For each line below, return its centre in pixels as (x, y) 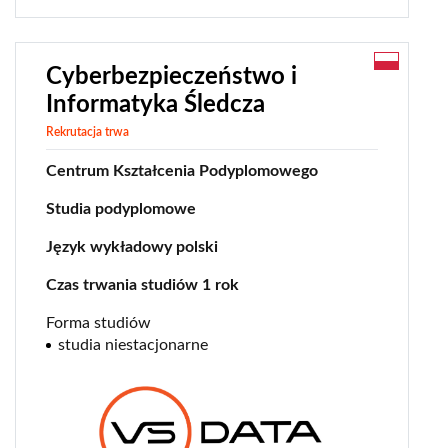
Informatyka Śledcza (155, 105)
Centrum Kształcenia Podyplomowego (182, 171)
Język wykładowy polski (132, 247)
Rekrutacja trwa (87, 132)
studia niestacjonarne (133, 345)
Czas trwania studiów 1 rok (142, 285)
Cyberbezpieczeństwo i (171, 77)
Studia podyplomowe (121, 209)
